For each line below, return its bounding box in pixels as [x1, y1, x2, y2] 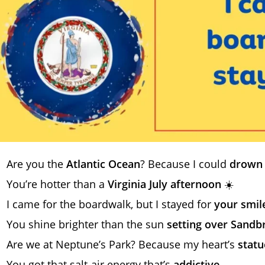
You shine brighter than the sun [7, 216, 167, 231]
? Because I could [140, 156, 230, 171]
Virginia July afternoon [108, 176, 221, 191]
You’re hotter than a [7, 176, 108, 191]
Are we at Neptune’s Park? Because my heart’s [7, 237, 238, 251]
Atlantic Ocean [66, 156, 140, 171]
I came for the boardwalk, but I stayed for [7, 196, 214, 211]
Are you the [7, 156, 66, 171]
